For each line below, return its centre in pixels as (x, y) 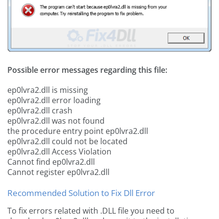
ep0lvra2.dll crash (40, 111)
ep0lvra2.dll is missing (48, 90)
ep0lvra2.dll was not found (56, 121)
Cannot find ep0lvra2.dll (51, 162)
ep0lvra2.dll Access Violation (59, 152)
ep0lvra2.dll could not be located (67, 142)
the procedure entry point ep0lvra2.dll (78, 131)
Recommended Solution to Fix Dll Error (81, 193)
